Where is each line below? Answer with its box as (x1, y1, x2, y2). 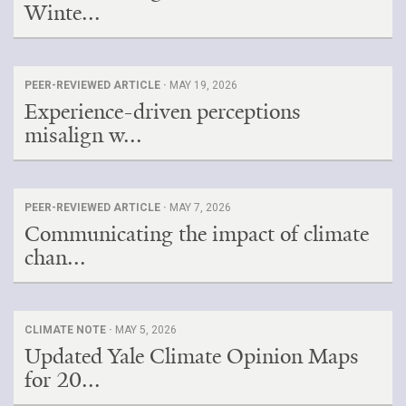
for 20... (24, 366, 101, 393)
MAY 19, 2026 (169, 79, 237, 92)
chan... (24, 244, 86, 271)
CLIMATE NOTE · (24, 324, 115, 336)
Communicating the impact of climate (24, 220, 369, 247)
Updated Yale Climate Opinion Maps (24, 343, 359, 370)
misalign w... (24, 121, 142, 149)
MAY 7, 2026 (169, 201, 231, 214)
